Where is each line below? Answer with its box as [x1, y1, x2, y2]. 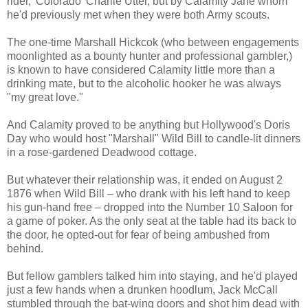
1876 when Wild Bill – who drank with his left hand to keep [7, 187, 290, 199]
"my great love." [7, 91, 83, 103]
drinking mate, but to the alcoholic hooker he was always [7, 77, 281, 89]
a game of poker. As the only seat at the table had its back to [7, 214, 296, 227]
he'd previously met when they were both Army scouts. [7, 8, 269, 21]
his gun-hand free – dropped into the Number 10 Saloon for [7, 201, 293, 213]
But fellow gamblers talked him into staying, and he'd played [7, 269, 298, 282]
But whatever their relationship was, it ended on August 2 [7, 173, 283, 186]
